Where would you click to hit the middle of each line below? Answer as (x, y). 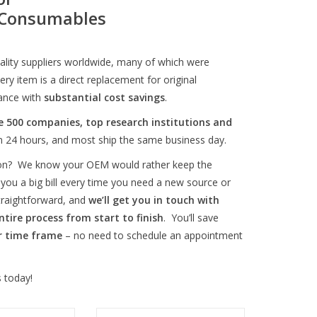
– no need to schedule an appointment (154, 235)
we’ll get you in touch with (154, 200)
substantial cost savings (104, 97)
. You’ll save (191, 217)
